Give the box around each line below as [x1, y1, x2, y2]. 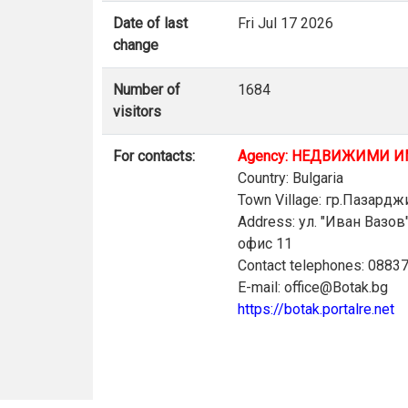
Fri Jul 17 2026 [238, 15, 333, 32]
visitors [113, 103, 161, 120]
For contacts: [113, 148, 195, 165]
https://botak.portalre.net [238, 301, 394, 318]
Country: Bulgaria [238, 169, 343, 187]
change [113, 36, 158, 54]
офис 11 [238, 235, 292, 252]
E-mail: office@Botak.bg [238, 279, 388, 296]
